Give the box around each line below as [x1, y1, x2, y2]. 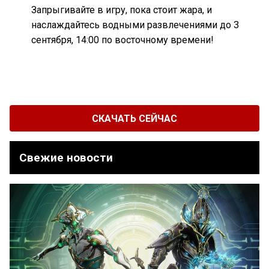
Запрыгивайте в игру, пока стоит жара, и [31, 4, 213, 16]
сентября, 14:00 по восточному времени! [31, 34, 214, 46]
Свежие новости [19, 151, 113, 165]
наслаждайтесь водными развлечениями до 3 [31, 19, 240, 31]
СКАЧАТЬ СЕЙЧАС [92, 112, 177, 124]
